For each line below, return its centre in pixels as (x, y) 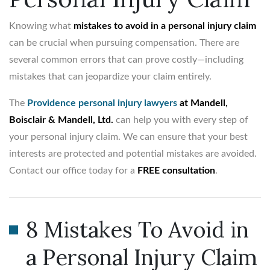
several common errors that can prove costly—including (126, 59)
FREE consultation (176, 170)
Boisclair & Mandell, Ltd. (61, 120)
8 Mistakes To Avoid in (137, 229)
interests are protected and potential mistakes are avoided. (133, 153)
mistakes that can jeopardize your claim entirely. (110, 76)
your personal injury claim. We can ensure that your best (128, 137)
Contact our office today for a (73, 170)
